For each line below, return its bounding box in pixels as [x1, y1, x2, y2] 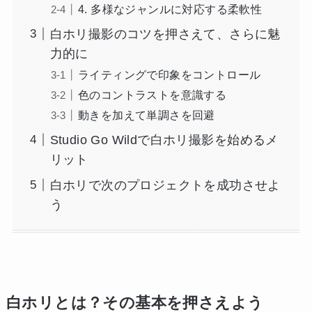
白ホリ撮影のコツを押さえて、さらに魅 [49, 26, 281, 41]
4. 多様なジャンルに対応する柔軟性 [77, 2, 263, 15]
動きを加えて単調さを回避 [77, 108, 215, 121]
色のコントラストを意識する [77, 88, 227, 101]
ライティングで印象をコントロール [77, 68, 261, 81]
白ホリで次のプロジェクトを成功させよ [49, 178, 281, 192]
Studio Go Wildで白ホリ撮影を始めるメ [49, 132, 279, 147]
